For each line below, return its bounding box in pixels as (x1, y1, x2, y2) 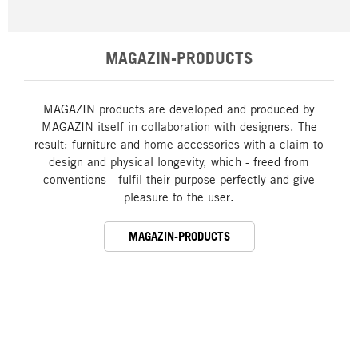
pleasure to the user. (124, 189, 234, 204)
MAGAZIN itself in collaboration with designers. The (41, 119, 317, 133)
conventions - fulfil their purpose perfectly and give (43, 172, 315, 186)
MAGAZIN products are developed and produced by (43, 101, 315, 116)
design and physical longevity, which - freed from (49, 154, 309, 169)
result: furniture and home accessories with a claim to (34, 137, 324, 151)
